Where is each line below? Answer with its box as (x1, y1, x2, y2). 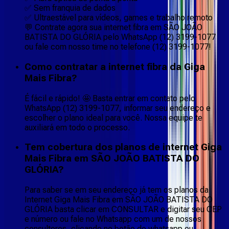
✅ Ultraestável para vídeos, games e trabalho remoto (25, 13, 213, 23)
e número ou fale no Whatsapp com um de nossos (25, 214, 201, 224)
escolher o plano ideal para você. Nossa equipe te (25, 112, 202, 123)
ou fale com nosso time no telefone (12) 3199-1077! (25, 42, 211, 52)
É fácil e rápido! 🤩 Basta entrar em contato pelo (25, 93, 195, 103)
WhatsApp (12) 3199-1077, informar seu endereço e (25, 103, 211, 113)
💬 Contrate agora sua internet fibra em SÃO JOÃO (25, 22, 202, 33)
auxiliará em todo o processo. (25, 122, 130, 132)
